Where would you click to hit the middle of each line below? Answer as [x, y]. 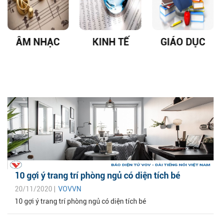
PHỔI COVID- [183, 56]
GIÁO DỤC [111, 42]
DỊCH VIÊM [183, 42]
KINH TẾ [39, 42]
